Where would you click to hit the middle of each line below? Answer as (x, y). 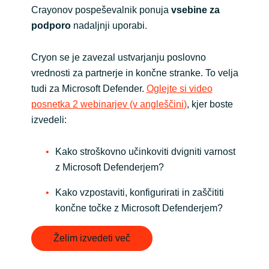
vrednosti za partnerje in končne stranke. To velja (134, 73)
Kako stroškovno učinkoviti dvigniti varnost (145, 151)
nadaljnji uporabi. (110, 25)
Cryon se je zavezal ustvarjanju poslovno (118, 57)
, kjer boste (210, 104)
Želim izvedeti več (92, 238)
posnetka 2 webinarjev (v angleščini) (109, 104)
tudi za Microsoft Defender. (89, 88)
